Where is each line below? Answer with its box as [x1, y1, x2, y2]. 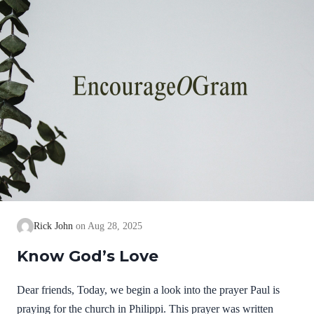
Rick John [34, 221, 76, 231]
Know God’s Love [17, 247, 158, 266]
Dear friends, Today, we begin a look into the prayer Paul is [17, 284, 280, 296]
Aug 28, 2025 [88, 221, 142, 231]
